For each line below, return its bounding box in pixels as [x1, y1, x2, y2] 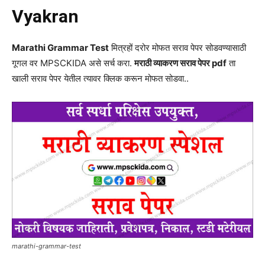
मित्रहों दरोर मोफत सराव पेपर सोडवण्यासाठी [109, 42, 246, 54]
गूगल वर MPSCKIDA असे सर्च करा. [12, 57, 134, 69]
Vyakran [12, 6, 79, 27]
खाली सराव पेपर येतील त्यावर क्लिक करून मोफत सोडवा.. [12, 73, 189, 85]
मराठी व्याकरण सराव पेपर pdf [134, 57, 227, 69]
